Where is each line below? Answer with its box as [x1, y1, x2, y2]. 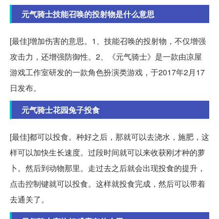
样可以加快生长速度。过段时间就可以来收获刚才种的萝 [10, 147, 205, 158]
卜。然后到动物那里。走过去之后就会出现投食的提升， [10, 162, 205, 174]
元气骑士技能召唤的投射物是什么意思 [22, 8, 154, 20]
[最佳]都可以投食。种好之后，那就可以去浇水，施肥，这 [10, 131, 209, 143]
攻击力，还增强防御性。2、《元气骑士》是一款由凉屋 [10, 51, 202, 63]
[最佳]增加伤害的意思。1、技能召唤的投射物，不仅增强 [10, 35, 206, 47]
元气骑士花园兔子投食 [22, 104, 100, 116]
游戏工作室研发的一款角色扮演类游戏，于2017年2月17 [10, 66, 205, 78]
